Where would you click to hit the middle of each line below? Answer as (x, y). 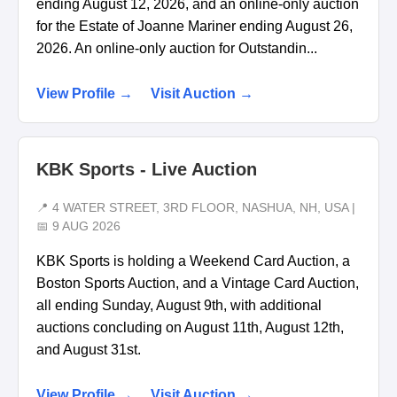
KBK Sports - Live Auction (147, 169)
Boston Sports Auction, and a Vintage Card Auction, (198, 283)
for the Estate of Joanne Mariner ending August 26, (195, 26)
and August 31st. (89, 349)
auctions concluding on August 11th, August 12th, (190, 327)
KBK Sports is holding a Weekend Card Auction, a (193, 261)
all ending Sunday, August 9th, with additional (179, 305)
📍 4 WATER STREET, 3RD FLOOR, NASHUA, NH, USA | (196, 207)
